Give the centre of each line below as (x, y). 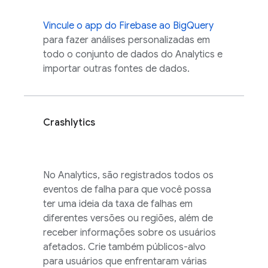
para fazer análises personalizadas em (127, 40)
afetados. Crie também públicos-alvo (124, 247)
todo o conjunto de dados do (109, 54)
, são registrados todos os (156, 175)
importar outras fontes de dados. (116, 69)
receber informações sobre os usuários (130, 233)
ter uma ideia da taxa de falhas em (118, 204)
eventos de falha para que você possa (127, 190)
